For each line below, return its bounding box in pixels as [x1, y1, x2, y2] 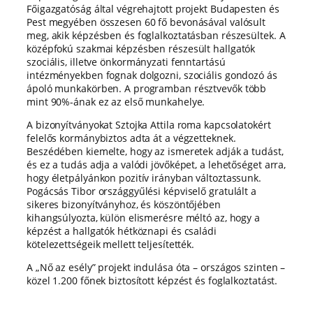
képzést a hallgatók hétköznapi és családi [27, 224, 217, 238]
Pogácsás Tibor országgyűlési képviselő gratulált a [27, 184, 256, 198]
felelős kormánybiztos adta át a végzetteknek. [27, 131, 236, 145]
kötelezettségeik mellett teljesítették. [27, 238, 195, 252]
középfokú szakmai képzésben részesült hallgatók [27, 42, 256, 56]
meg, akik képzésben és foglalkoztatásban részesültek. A [27, 29, 286, 43]
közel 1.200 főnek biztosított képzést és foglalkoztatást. [27, 274, 278, 288]
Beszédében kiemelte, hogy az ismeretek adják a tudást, [27, 145, 284, 159]
